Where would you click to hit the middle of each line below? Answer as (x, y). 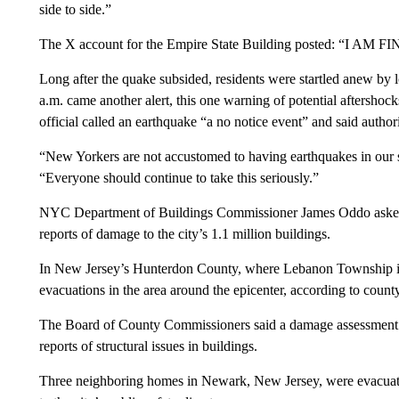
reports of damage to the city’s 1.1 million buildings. (184, 233)
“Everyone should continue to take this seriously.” (179, 177)
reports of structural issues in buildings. (148, 346)
